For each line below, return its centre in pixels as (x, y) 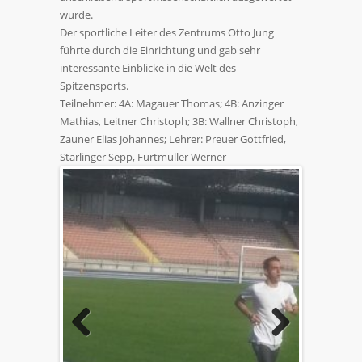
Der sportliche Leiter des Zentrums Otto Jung (167, 32)
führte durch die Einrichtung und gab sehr (160, 50)
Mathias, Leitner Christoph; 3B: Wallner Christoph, (179, 121)
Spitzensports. (94, 86)
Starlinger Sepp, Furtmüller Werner (143, 157)
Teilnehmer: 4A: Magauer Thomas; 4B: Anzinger (172, 103)
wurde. (76, 15)
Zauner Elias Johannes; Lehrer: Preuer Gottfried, (173, 139)
